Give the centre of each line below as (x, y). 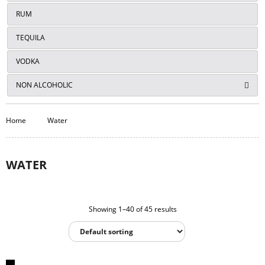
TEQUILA (30, 38)
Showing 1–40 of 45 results (132, 209)
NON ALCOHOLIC (44, 85)
